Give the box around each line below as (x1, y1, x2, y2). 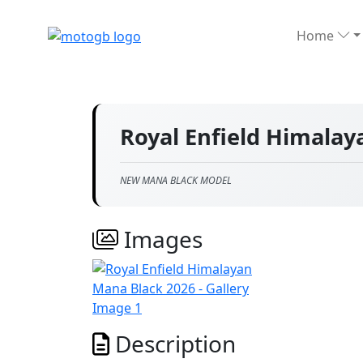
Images (118, 224, 203, 254)
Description (109, 328, 236, 359)
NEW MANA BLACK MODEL (120, 173, 232, 187)
